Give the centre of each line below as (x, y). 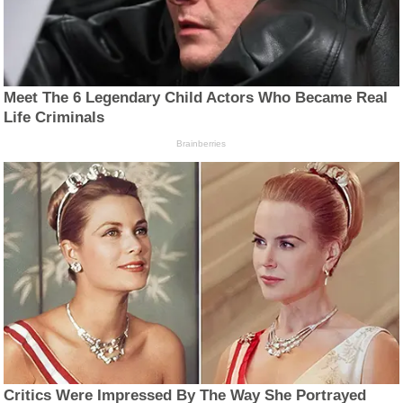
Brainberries (201, 144)
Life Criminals (54, 118)
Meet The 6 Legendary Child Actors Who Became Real (196, 98)
